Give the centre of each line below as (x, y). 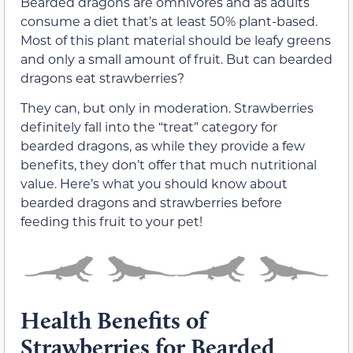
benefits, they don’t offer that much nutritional (169, 164)
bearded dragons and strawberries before (151, 202)
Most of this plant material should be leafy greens (176, 39)
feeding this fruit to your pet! (111, 221)
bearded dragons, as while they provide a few (163, 145)
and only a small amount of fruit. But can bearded (176, 58)
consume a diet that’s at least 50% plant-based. (169, 20)
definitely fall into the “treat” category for (149, 126)
